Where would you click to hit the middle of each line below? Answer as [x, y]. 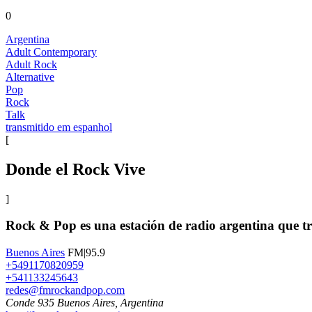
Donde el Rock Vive [76, 169]
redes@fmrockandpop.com [65, 290]
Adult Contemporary [51, 52]
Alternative [30, 77]
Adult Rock [31, 64]
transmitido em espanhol [59, 127]
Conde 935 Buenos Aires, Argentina [85, 303]
